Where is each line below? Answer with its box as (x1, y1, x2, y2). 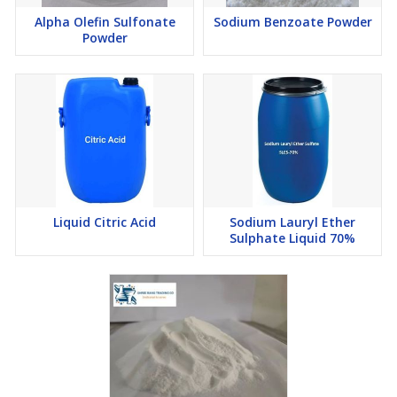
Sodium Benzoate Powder (213, 13, 372, 31)
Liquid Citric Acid (53, 214, 156, 231)
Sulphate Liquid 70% (230, 230, 355, 247)
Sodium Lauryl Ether (230, 214, 355, 231)
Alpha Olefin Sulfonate (34, 13, 175, 31)
